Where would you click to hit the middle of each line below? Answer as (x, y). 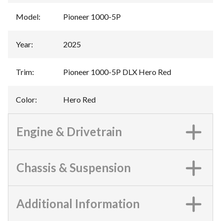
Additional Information (78, 204)
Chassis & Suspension (74, 168)
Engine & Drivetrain (69, 132)
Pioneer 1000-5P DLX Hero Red (117, 72)
